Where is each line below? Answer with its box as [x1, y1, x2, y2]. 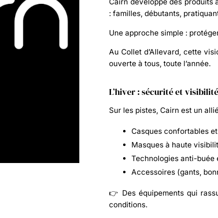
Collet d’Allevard [121, 47, 180, 56]
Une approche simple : [109, 28, 189, 37]
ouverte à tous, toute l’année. [109, 58, 211, 68]
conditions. [109, 200, 147, 209]
